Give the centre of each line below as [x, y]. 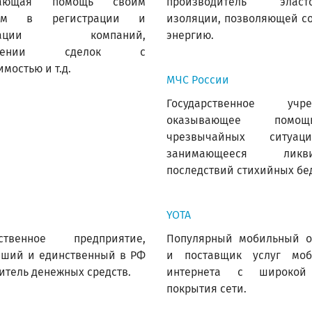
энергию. [190, 35]
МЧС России [198, 80]
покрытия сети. [206, 289]
